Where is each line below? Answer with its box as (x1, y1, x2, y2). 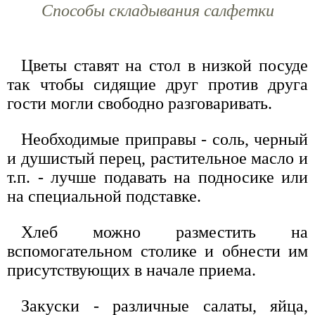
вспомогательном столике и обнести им (7, 241, 308, 260)
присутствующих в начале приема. (7, 260, 256, 279)
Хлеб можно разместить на (21, 222, 308, 241)
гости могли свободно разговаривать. (7, 94, 272, 112)
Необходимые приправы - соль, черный (21, 129, 308, 148)
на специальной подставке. (7, 186, 201, 205)
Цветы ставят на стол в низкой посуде (21, 56, 308, 75)
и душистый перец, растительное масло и (7, 148, 308, 167)
